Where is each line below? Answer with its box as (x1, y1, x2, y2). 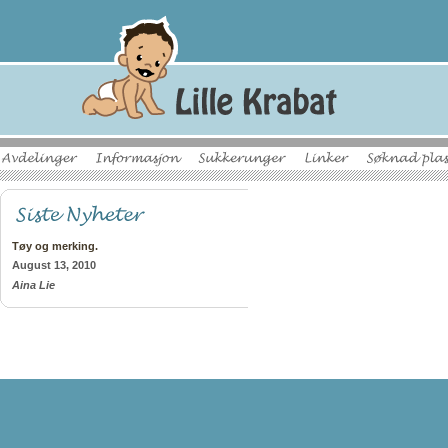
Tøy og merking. (11, 239, 98, 252)
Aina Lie (11, 278, 55, 291)
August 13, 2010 (11, 259, 96, 272)
